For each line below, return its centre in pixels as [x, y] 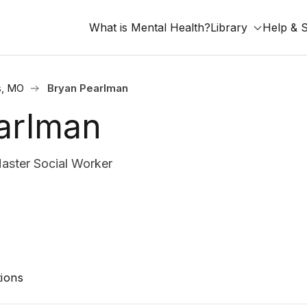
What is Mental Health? [150, 27]
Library [229, 27]
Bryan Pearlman [88, 88]
